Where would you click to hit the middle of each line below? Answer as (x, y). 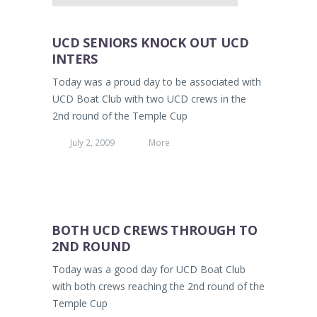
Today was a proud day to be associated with (157, 82)
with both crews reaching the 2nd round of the (158, 287)
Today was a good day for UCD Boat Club (149, 270)
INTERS (75, 59)
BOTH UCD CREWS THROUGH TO (155, 230)
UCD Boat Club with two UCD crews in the (149, 99)
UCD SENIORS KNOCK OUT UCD (150, 43)
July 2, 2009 (92, 143)
